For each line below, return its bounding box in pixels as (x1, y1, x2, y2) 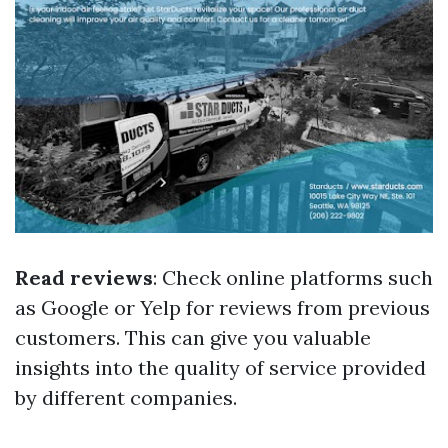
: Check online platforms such (153, 265, 433, 291)
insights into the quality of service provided (15, 355, 426, 381)
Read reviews (15, 265, 153, 291)
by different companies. (15, 385, 237, 411)
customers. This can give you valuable (15, 325, 371, 351)
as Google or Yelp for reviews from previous (15, 295, 430, 321)
